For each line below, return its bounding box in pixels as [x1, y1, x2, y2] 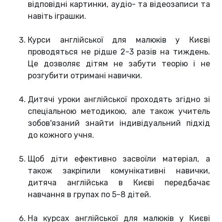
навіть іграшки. [28, 11, 86, 21]
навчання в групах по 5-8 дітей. [28, 190, 151, 200]
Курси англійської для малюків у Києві [28, 35, 210, 45]
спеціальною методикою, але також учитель [28, 107, 210, 116]
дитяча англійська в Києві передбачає [28, 178, 210, 188]
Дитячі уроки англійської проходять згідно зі [28, 95, 210, 105]
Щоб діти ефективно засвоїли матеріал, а [28, 154, 210, 164]
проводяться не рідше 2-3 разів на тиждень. [28, 47, 210, 57]
